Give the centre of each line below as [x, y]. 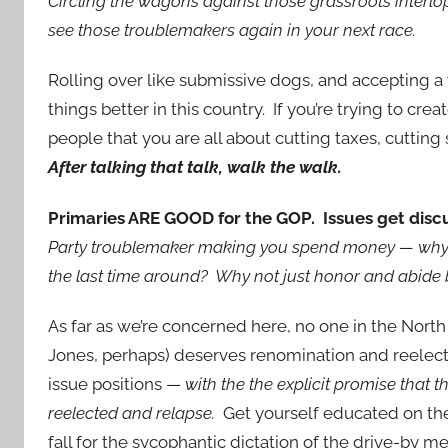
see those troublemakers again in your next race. [236, 30]
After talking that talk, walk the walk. [195, 167]
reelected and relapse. [133, 412]
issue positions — [116, 383]
